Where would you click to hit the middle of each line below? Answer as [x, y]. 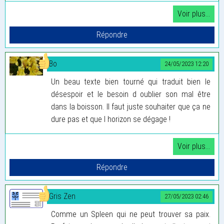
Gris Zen [62, 196]
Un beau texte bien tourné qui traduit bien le [131, 81]
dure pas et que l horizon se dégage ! [111, 119]
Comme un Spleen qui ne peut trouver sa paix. [131, 214]
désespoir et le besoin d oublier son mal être [131, 94]
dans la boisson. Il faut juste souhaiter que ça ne [131, 106]
